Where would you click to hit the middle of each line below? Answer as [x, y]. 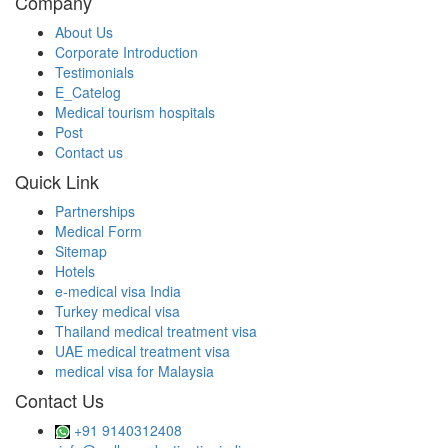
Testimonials [94, 71]
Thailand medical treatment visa [156, 330]
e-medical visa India [118, 290]
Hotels [75, 270]
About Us [84, 31]
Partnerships [95, 210]
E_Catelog [88, 91]
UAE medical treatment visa [142, 350]
